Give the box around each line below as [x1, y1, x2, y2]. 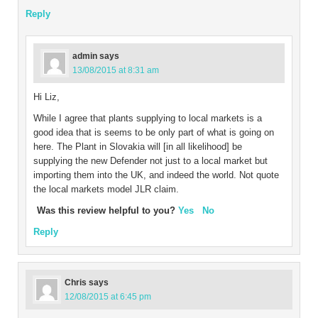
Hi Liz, [33, 92, 60, 102]
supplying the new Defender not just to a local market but [33, 155, 268, 166]
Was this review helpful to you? [37, 205, 178, 216]
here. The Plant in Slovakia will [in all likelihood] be [33, 141, 242, 152]
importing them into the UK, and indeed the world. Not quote [33, 170, 279, 180]
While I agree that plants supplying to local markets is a [33, 113, 262, 124]
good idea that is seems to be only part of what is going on [33, 127, 274, 138]
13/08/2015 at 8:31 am [72, 65, 159, 75]
